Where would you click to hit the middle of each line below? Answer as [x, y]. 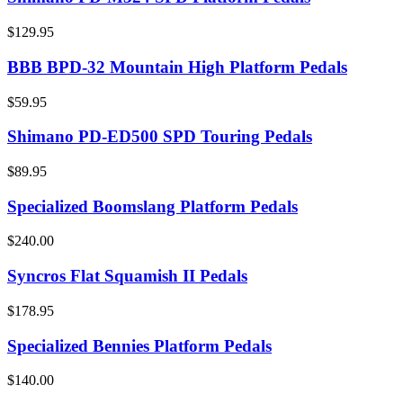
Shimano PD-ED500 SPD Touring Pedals [160, 137]
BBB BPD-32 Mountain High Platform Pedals [177, 67]
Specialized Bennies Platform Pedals [139, 345]
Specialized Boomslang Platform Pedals [152, 206]
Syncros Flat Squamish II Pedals [127, 276]
